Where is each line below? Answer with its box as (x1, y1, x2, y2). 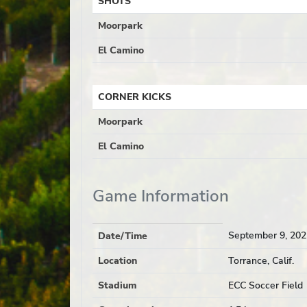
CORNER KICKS (98, 90, 171, 103)
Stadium (98, 279, 136, 292)
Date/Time (98, 230, 147, 243)
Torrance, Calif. (228, 254, 294, 267)
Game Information (93, 185, 229, 207)
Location (98, 254, 137, 267)
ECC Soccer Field (228, 279, 303, 292)
